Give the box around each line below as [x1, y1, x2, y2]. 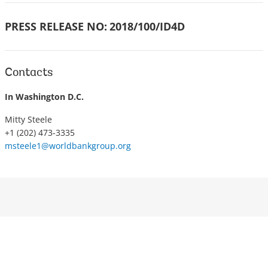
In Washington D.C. [5, 91, 84, 102]
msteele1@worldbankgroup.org [5, 140, 131, 151]
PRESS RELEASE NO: [5, 19, 107, 33]
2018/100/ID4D [109, 19, 185, 33]
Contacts [5, 67, 53, 79]
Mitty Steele [5, 114, 52, 125]
